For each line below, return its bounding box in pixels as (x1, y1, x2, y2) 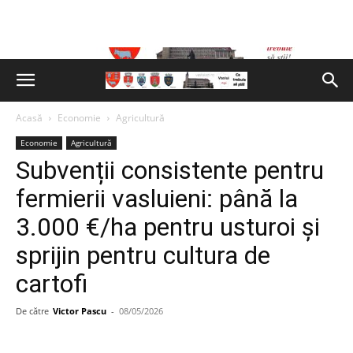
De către (16, 305, 49, 317)
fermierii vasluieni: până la (16, 184, 298, 214)
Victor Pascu (53, 305, 106, 317)
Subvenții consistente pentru (16, 155, 324, 185)
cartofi (16, 269, 87, 299)
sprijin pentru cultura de (16, 240, 270, 270)
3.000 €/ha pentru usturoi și (16, 212, 320, 242)
